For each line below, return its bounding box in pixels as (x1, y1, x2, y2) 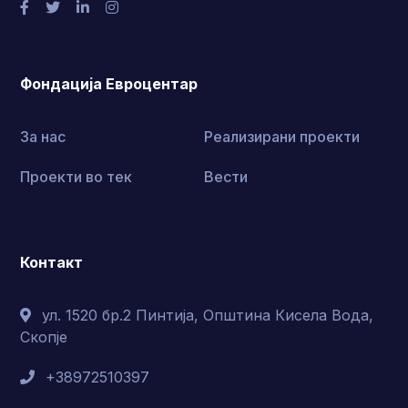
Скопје (20, 328, 68, 347)
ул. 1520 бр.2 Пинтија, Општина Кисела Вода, (42, 306, 374, 325)
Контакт (20, 253, 84, 272)
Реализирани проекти (204, 127, 360, 147)
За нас (20, 127, 66, 147)
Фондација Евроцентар (20, 75, 199, 94)
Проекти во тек (20, 168, 133, 187)
